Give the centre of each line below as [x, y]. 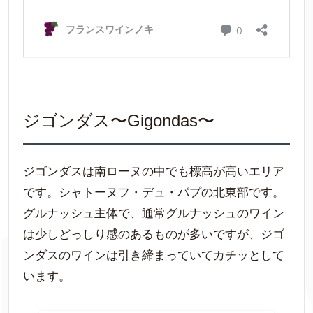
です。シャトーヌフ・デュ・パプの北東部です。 [154, 193]
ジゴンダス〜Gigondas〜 [119, 121]
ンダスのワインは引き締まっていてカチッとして [154, 256]
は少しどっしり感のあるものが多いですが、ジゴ [154, 235]
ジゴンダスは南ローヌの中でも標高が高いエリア [154, 172]
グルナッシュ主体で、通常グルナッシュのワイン [154, 214]
